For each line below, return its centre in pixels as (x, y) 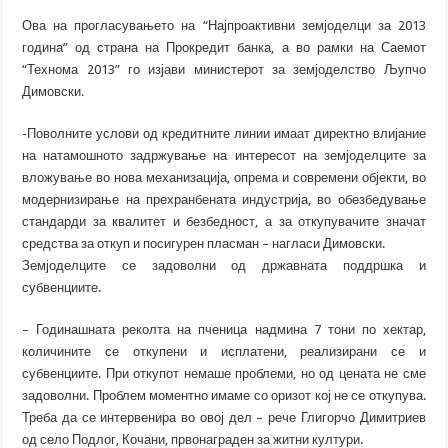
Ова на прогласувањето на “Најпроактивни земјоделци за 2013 (224, 25)
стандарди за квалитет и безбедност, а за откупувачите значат (224, 221)
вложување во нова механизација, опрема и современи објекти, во (224, 177)
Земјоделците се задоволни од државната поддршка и (224, 265)
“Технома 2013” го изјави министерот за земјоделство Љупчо (224, 69)
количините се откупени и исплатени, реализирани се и (224, 351)
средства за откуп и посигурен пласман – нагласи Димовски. (204, 243)
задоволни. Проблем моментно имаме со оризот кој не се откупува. (224, 395)
